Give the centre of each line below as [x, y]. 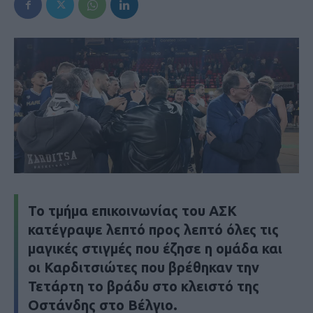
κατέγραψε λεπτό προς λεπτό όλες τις [153, 229]
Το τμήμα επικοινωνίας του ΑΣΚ [132, 210]
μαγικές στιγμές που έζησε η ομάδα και [155, 248]
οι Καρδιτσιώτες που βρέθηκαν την [144, 267]
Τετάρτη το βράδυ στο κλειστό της [144, 286]
